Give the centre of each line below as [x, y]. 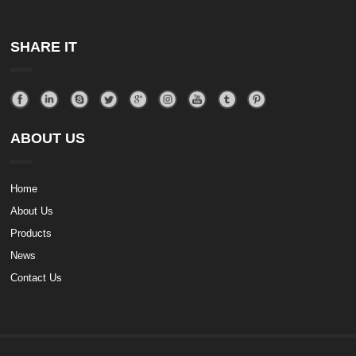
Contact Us [37, 277]
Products [31, 234]
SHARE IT [44, 46]
